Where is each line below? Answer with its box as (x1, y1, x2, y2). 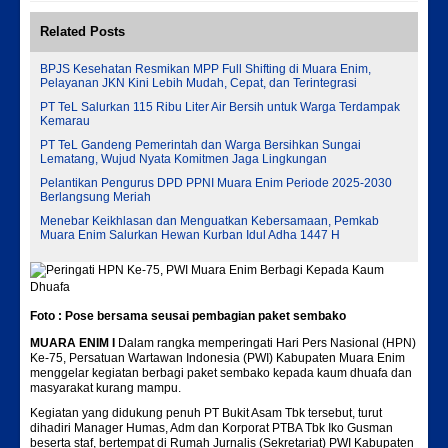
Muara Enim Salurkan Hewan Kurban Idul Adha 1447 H (40, 228, 340, 242)
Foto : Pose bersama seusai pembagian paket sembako (30, 309, 346, 323)
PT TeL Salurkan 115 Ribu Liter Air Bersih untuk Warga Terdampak (40, 100, 400, 114)
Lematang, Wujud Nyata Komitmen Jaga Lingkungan (40, 152, 327, 166)
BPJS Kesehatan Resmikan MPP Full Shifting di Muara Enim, (40, 62, 371, 76)
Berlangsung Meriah (40, 190, 151, 204)
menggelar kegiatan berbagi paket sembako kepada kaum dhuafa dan (30, 366, 412, 380)
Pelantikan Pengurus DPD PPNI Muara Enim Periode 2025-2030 (40, 176, 392, 190)
